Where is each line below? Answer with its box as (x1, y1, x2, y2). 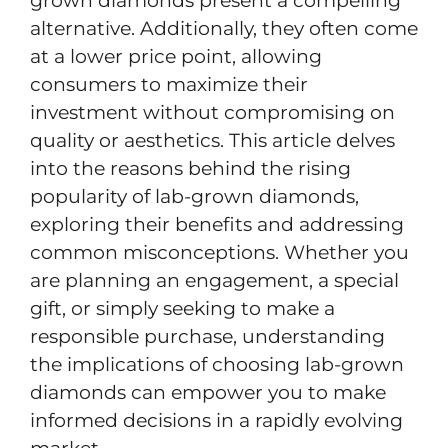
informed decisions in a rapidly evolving (30, 409, 403, 433)
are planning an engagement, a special (30, 269, 399, 293)
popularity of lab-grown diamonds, (30, 185, 359, 209)
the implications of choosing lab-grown (30, 353, 404, 377)
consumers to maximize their (30, 73, 308, 97)
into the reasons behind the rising (30, 157, 351, 181)
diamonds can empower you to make (30, 381, 386, 405)
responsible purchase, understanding (30, 325, 385, 349)
